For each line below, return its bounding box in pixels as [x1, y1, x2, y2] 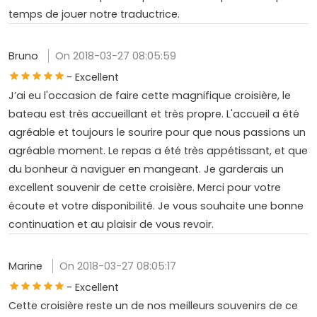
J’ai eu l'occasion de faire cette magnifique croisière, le [8, 88, 291, 103]
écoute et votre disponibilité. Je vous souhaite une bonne [8, 198, 304, 213]
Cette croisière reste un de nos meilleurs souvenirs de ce [8, 298, 298, 313]
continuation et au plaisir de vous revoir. [8, 217, 214, 231]
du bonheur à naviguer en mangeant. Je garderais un [8, 161, 284, 176]
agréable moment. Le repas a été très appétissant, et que [8, 143, 308, 158]
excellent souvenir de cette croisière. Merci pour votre [8, 180, 281, 195]
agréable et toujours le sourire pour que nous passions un [8, 125, 306, 139]
